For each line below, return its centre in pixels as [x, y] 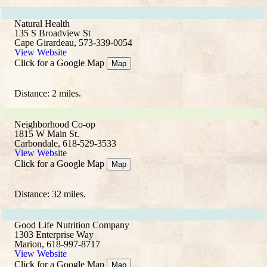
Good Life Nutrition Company [72, 225]
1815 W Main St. [47, 134]
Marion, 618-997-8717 [57, 244]
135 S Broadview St [52, 33]
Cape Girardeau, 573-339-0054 [73, 43]
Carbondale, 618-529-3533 [65, 143]
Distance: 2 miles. [48, 93]
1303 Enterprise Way [54, 235]
